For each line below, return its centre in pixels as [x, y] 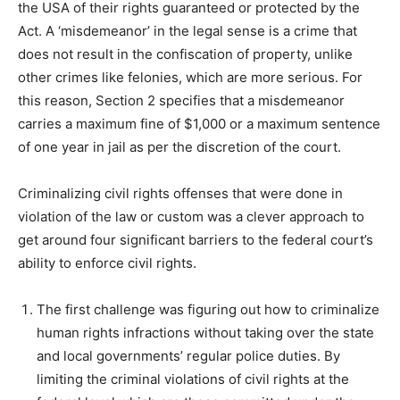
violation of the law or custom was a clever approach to [191, 217]
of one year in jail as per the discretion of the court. [179, 147]
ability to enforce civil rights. [109, 263]
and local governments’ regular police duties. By [188, 356]
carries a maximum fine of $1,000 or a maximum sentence [199, 124]
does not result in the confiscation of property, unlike [185, 54]
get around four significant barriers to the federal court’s [196, 240]
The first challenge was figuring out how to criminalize [208, 310]
